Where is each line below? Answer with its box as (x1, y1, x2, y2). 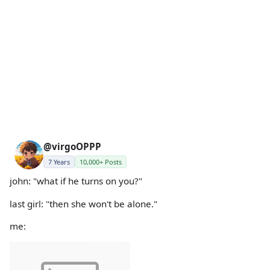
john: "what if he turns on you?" (10, 175, 142, 187)
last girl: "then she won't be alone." (10, 197, 157, 210)
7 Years (48, 157, 70, 167)
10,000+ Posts (80, 157, 122, 167)
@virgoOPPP (43, 140, 101, 153)
